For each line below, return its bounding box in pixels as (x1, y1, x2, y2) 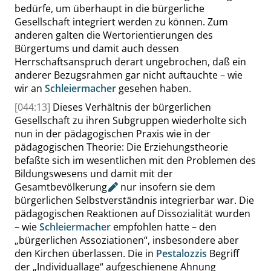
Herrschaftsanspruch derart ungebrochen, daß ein (15, 55, 246, 68)
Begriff (207, 247, 239, 260)
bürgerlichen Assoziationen (19, 233, 144, 247)
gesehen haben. (116, 82, 191, 95)
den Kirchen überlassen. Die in (15, 247, 156, 260)
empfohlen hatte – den (111, 220, 217, 233)
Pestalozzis (156, 247, 207, 260)
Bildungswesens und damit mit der (15, 167, 173, 180)
